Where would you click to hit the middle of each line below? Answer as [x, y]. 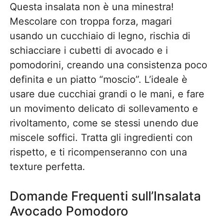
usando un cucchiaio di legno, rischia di [100, 36]
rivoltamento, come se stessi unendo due [104, 123]
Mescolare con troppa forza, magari [91, 21]
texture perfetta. [47, 167]
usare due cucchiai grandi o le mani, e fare [107, 94]
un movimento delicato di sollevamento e [104, 108]
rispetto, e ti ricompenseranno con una [98, 152]
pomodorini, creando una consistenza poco [108, 65]
